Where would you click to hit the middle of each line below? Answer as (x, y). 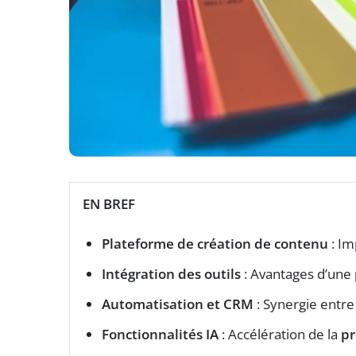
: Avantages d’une (298, 274)
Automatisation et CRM (178, 304)
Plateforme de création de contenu (215, 244)
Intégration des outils (171, 274)
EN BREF (109, 204)
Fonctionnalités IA (160, 335)
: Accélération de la (280, 335)
